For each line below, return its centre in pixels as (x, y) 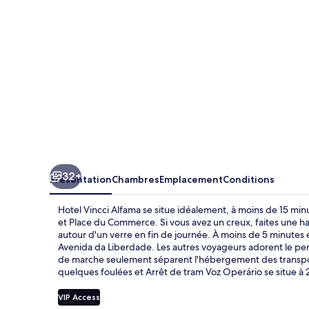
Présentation (81, 179)
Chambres (136, 179)
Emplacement (191, 179)
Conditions (249, 179)
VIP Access (79, 297)
